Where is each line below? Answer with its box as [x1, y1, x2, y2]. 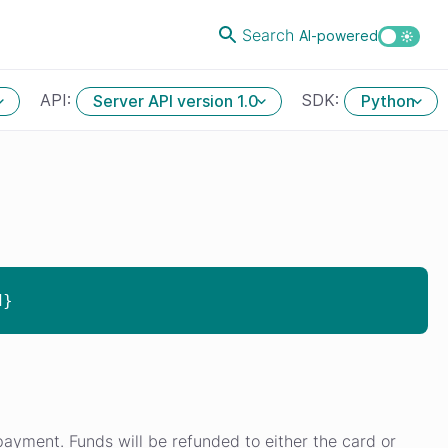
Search [242, 24, 299, 45]
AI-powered [299, 26, 378, 44]
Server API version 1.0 [93, 91, 259, 112]
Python [361, 91, 415, 112]
